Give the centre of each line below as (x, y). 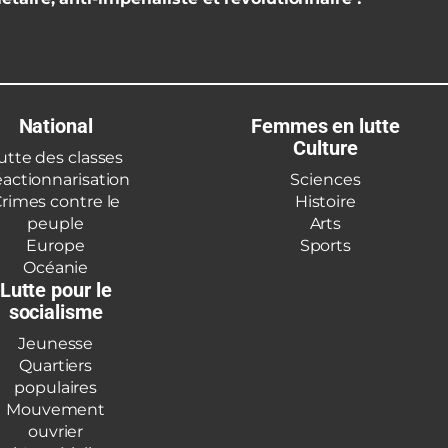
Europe (55, 245)
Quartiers (56, 365)
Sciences (325, 179)
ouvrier (55, 431)
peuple (55, 223)
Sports (325, 245)
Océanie (55, 267)
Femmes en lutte (325, 125)
